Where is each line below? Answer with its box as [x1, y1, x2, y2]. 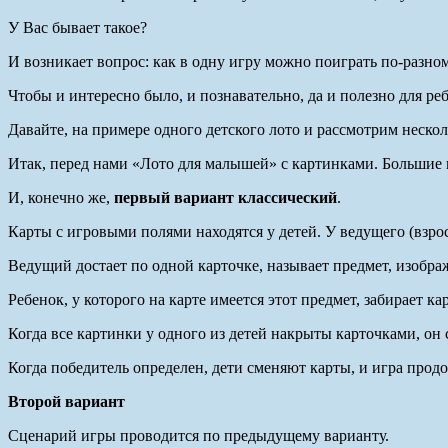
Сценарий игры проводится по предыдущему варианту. [8, 426, 389, 444]
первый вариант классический [114, 188, 337, 206]
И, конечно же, [8, 188, 114, 206]
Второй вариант [8, 392, 125, 410]
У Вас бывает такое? [8, 18, 147, 36]
